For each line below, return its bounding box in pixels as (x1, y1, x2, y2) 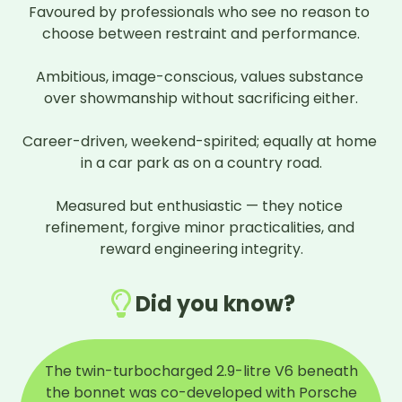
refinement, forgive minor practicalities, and (44, 217, 354, 239)
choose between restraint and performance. (42, 23, 360, 45)
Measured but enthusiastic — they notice (56, 196, 343, 217)
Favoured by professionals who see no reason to (29, 2, 370, 23)
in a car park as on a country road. (80, 153, 322, 174)
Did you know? (135, 288, 295, 319)
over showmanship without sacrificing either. (44, 88, 358, 109)
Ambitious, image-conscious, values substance (35, 66, 363, 88)
